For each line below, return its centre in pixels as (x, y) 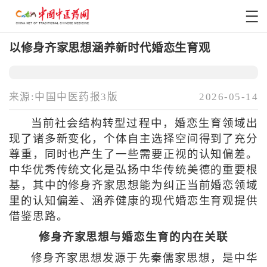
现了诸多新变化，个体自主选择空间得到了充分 (133, 139)
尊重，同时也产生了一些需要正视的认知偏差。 (133, 155)
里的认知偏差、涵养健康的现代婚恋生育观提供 (133, 201)
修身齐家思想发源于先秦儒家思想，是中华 (145, 258)
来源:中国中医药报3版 (63, 97)
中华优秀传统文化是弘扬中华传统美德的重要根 (133, 170)
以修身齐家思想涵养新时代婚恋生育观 (110, 48)
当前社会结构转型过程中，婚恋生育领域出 (145, 124)
